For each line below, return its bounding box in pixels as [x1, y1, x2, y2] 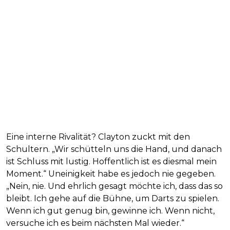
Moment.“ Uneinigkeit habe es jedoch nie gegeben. [6, 168, 216, 179]
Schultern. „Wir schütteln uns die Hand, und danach [6, 144, 222, 154]
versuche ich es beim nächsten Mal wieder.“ [6, 218, 184, 228]
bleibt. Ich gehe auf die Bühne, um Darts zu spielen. [6, 193, 219, 203]
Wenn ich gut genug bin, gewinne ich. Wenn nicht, [6, 205, 215, 216]
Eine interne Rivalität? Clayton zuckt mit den [6, 131, 190, 142]
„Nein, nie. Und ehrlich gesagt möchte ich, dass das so [6, 181, 223, 191]
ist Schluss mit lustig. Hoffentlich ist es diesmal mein [6, 156, 217, 166]
